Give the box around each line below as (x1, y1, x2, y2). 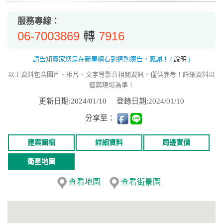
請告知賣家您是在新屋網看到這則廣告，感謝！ (33, 55, 170, 63)
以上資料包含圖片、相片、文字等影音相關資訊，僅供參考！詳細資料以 (8, 70, 215, 78)
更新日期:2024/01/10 (39, 97, 116, 105)
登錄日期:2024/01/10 (116, 97, 184, 105)
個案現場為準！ (89, 81, 134, 89)
